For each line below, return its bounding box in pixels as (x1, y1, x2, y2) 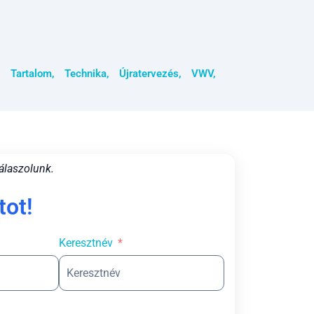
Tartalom (11, 67, 52, 81)
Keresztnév (59, 236, 113, 250)
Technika (64, 67, 107, 81)
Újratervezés (119, 67, 179, 81)
